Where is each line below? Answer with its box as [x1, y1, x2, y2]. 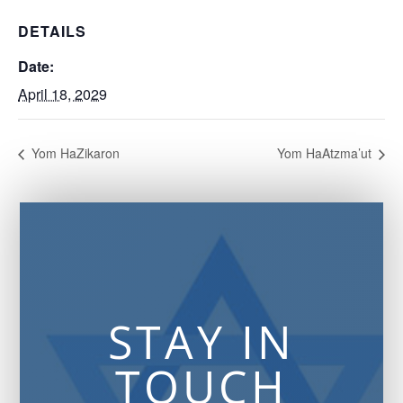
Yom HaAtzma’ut [277, 144, 375, 163]
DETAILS [18, 21, 86, 41]
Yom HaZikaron [28, 144, 120, 163]
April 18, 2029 [18, 84, 107, 104]
